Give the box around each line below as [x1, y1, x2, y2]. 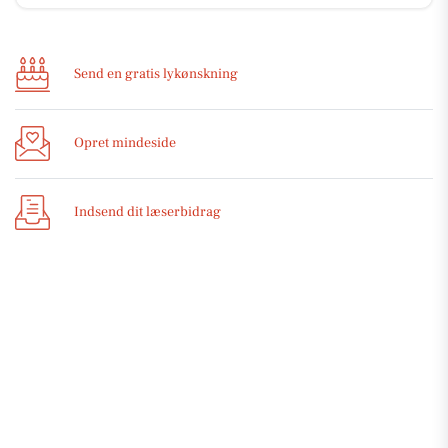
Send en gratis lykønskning [74, 65, 238, 84]
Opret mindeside [74, 134, 176, 153]
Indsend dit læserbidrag [74, 203, 221, 222]
